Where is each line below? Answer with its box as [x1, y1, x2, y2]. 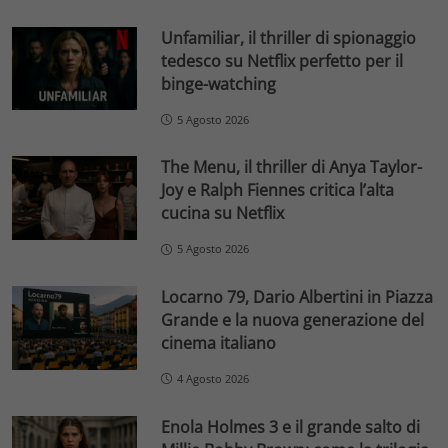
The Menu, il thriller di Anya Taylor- [161, 156, 423, 179]
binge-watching [161, 72, 277, 95]
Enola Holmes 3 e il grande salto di [161, 415, 421, 438]
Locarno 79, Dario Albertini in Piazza [161, 286, 434, 309]
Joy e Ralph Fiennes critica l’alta [161, 179, 395, 202]
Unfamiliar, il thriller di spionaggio [161, 26, 417, 49]
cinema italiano [161, 332, 277, 355]
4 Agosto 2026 [177, 371, 250, 387]
